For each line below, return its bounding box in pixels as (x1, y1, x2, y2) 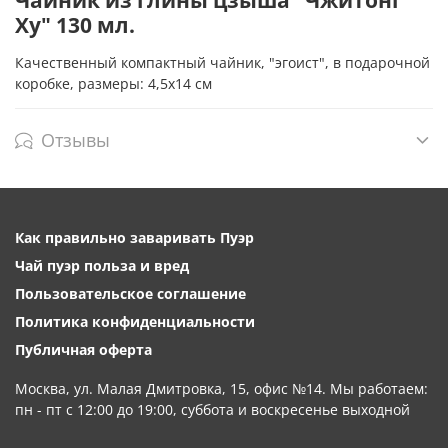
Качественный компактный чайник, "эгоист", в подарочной (15, 52, 430, 72)
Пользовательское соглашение (15, 283, 246, 303)
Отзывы (41, 127, 110, 152)
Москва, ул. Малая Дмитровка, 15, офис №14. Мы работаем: (15, 378, 428, 398)
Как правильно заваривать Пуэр (15, 227, 254, 247)
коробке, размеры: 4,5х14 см (15, 73, 212, 93)
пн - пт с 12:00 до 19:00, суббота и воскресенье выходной (15, 399, 410, 419)
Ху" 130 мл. (15, 10, 135, 39)
